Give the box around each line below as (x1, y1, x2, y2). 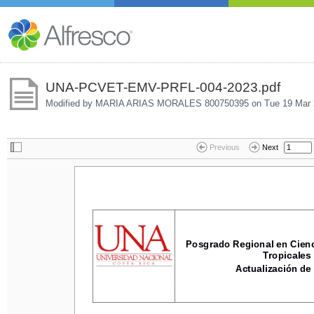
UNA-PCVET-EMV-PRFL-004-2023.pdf (45, 79, 280, 95)
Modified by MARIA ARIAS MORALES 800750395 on (45, 97, 264, 109)
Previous (209, 143, 240, 152)
